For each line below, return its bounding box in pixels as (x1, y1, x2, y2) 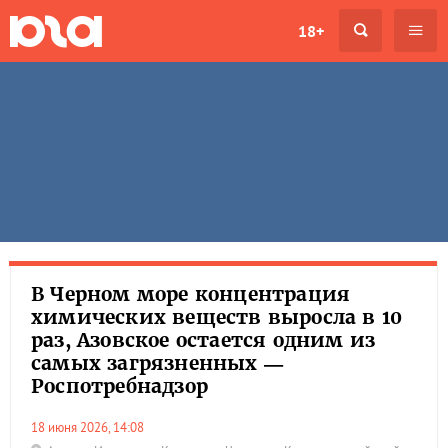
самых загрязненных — (31, 351, 283, 375)
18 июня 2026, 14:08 (38, 419, 144, 436)
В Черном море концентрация (31, 282, 351, 306)
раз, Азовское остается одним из (31, 328, 376, 352)
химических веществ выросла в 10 (31, 305, 403, 329)
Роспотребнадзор (31, 374, 208, 398)
